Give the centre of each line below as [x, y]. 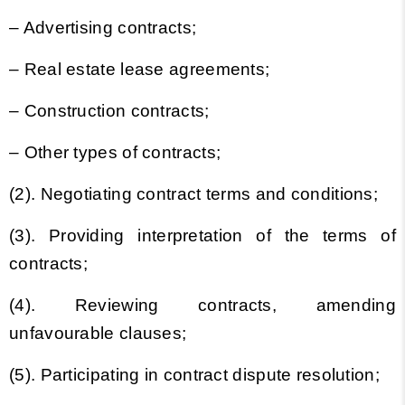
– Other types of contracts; [118, 152]
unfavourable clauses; [98, 333]
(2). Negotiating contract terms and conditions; [194, 194]
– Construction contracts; [109, 111]
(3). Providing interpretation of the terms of [202, 235]
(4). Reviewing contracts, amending [202, 305]
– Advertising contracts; [105, 28]
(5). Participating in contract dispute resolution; [194, 375]
